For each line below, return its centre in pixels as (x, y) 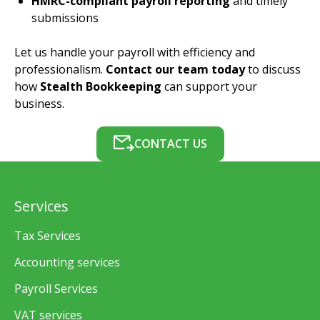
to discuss (273, 69)
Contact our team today (175, 69)
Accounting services (67, 262)
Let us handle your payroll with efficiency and (135, 52)
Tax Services (47, 236)
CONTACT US (170, 144)
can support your (209, 86)
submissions (65, 17)
